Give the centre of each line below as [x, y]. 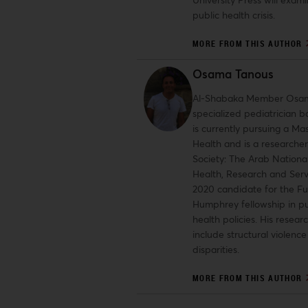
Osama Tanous [233, 74]
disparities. [216, 249]
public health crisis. [233, 15]
